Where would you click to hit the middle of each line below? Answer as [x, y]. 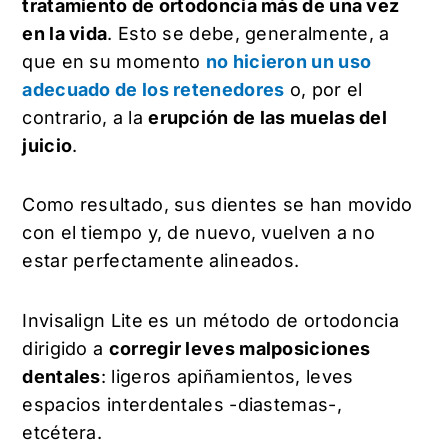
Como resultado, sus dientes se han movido [217, 205]
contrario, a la [85, 117]
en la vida [65, 33]
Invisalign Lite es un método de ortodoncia [210, 320]
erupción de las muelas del [268, 117]
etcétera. [65, 432]
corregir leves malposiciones [239, 348]
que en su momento [114, 61]
